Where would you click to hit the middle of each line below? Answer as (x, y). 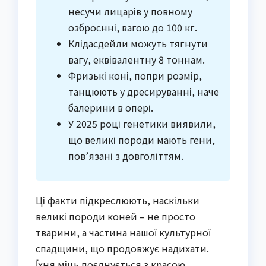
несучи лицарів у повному (130, 11)
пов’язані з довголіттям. (126, 155)
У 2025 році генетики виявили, (142, 123)
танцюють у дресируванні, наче (144, 91)
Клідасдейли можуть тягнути (138, 43)
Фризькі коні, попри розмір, (135, 75)
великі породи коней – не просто (115, 216)
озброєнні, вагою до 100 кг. (133, 27)
